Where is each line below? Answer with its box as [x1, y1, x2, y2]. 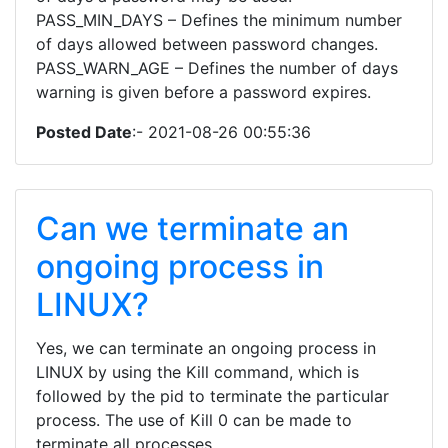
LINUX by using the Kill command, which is [36, 362, 359, 382]
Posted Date [36, 122, 132, 142]
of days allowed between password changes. [36, 34, 378, 54]
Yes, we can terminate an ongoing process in [36, 338, 376, 358]
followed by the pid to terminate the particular [36, 386, 389, 406]
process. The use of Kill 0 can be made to [36, 410, 352, 430]
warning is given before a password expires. [36, 82, 371, 102]
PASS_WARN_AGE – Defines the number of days [36, 58, 398, 78]
